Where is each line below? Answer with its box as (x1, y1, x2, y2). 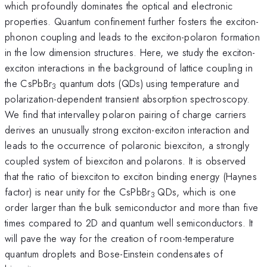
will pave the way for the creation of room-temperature (5, 231, 235, 246)
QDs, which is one (157, 184, 237, 199)
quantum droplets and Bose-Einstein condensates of (5, 246, 223, 261)
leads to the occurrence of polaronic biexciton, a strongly (5, 138, 249, 153)
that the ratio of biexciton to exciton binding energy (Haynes (5, 169, 257, 184)
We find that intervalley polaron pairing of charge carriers (5, 107, 247, 122)
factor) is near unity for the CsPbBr (5, 184, 151, 199)
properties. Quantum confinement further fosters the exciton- (5, 14, 259, 29)
